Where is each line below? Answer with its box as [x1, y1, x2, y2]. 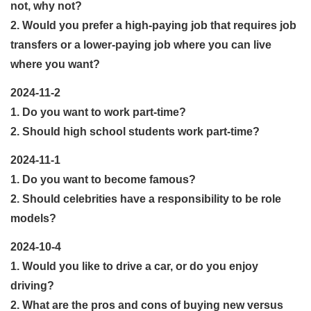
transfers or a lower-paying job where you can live [10, 38, 271, 51]
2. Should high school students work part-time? [10, 125, 260, 137]
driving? [10, 279, 54, 292]
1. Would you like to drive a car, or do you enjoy [10, 260, 258, 272]
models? [10, 212, 56, 224]
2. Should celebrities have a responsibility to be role [10, 192, 281, 205]
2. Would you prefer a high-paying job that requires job [10, 19, 296, 31]
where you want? [10, 58, 100, 70]
